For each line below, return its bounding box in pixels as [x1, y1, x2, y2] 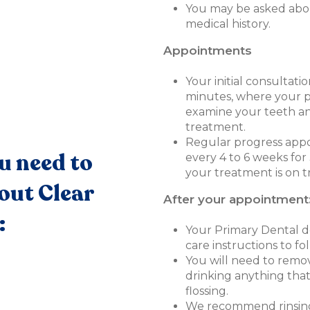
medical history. [185, 17, 271, 31]
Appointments [163, 44, 252, 58]
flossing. [185, 284, 228, 298]
